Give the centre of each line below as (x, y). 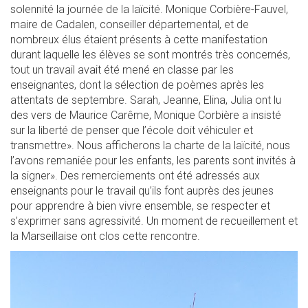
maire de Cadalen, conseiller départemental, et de (130, 24)
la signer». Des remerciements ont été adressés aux (135, 176)
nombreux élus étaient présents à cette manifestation (139, 40)
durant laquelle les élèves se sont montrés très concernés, (150, 55)
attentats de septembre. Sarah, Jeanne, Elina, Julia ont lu (146, 100)
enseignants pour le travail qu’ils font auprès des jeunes (142, 191)
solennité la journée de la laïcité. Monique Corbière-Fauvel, (149, 9)
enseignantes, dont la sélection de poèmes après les (137, 85)
